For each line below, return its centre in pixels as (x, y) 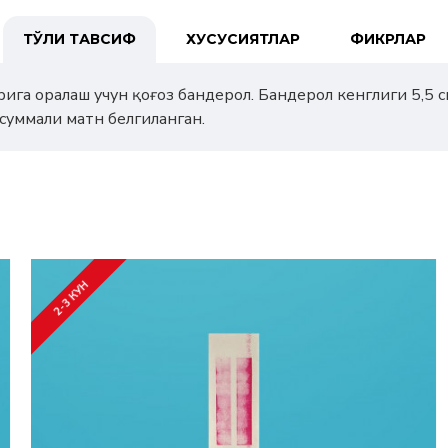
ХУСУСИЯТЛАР (242, 39)
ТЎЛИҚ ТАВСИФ (79, 39)
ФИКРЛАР (387, 39)
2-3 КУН (70, 298)
